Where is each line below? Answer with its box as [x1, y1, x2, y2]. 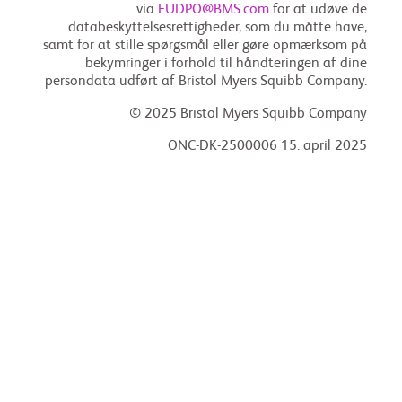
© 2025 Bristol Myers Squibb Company [129, 107, 367, 121]
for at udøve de [269, 3, 367, 17]
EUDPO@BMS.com [158, 3, 269, 17]
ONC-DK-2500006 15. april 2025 [168, 139, 367, 153]
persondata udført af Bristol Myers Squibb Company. [45, 74, 367, 89]
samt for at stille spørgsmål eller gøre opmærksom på [43, 39, 367, 53]
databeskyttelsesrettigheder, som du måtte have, [68, 21, 367, 35]
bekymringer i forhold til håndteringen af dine [85, 57, 367, 71]
